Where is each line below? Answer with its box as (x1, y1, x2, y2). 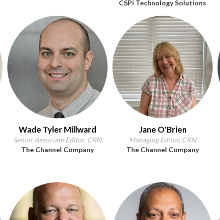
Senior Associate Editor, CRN (13, 136, 102, 144)
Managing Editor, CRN (129, 136, 196, 144)
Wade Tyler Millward (19, 124, 96, 135)
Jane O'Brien (138, 124, 187, 135)
